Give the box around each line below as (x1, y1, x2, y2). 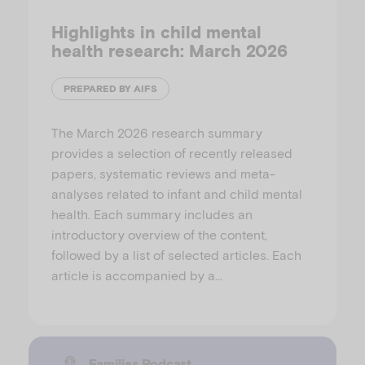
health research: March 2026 (51, 40, 288, 61)
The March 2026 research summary (51, 124, 262, 140)
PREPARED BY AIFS (64, 82, 157, 95)
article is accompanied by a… (51, 266, 222, 283)
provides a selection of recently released (51, 144, 292, 161)
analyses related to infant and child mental (51, 185, 302, 201)
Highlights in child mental (51, 21, 262, 42)
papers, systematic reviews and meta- (51, 165, 275, 181)
